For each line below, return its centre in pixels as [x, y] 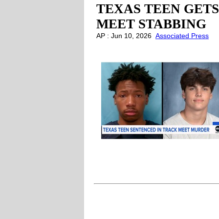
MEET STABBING [151, 24]
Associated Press [182, 36]
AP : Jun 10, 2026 [126, 36]
